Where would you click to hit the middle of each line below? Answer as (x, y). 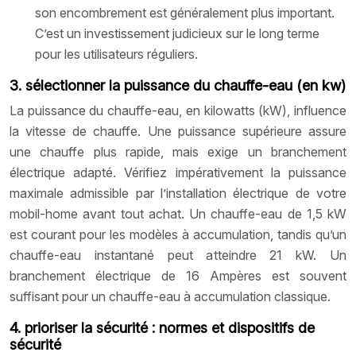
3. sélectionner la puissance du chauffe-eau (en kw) (178, 85)
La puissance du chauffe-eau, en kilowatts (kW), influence (178, 110)
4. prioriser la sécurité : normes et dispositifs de (162, 327)
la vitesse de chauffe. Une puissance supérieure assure (178, 131)
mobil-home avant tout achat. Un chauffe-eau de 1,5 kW (178, 213)
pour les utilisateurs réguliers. (116, 54)
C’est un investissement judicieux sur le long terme (177, 33)
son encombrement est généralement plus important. (185, 12)
